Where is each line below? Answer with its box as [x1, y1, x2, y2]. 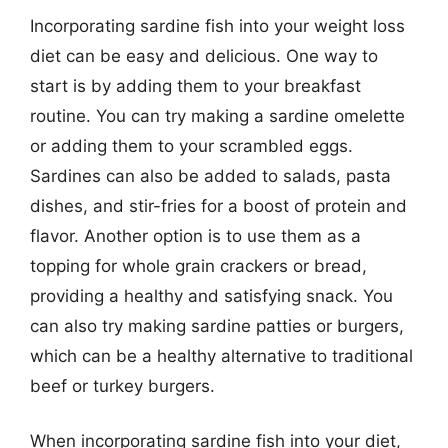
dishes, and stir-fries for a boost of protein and [30, 195, 407, 216]
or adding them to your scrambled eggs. [30, 135, 353, 156]
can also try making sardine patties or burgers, [30, 315, 404, 336]
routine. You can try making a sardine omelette [30, 105, 405, 126]
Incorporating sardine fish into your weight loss [30, 15, 405, 36]
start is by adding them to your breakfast [30, 75, 361, 96]
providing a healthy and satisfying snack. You [30, 285, 393, 306]
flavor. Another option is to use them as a [30, 225, 361, 246]
